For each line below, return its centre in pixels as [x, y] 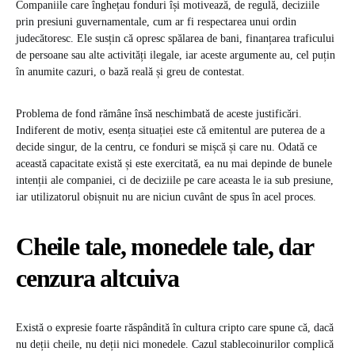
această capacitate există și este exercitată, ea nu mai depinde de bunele [174, 164]
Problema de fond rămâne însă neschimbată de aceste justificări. [159, 114]
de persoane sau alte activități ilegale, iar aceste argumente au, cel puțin [176, 55]
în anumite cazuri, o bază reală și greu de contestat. [130, 72]
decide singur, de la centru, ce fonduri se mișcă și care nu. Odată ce [166, 147]
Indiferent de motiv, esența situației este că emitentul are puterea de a [170, 131]
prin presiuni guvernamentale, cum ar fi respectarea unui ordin [156, 22]
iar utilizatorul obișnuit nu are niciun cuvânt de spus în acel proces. [166, 197]
